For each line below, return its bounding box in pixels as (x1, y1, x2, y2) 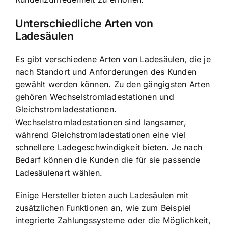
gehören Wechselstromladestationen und (15, 92, 174, 102)
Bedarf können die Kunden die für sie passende (15, 155, 200, 165)
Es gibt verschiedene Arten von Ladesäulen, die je (15, 54, 211, 64)
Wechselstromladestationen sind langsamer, (15, 117, 186, 127)
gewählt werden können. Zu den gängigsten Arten (15, 79, 210, 89)
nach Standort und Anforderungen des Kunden (15, 67, 197, 77)
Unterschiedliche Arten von (15, 16, 153, 30)
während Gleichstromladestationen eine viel (15, 130, 186, 140)
